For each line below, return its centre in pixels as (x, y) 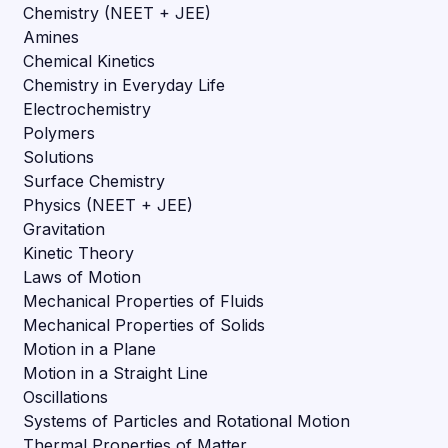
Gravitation (64, 228)
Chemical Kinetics (89, 60)
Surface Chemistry (94, 180)
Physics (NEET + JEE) (108, 204)
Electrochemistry (87, 108)
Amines (51, 36)
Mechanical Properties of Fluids (144, 300)
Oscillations (66, 396)
